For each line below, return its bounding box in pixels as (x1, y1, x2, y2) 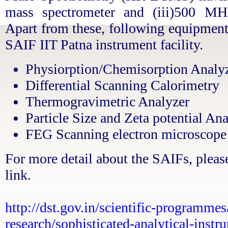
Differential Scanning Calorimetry (25, 77, 219, 93)
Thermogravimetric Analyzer (25, 94, 189, 109)
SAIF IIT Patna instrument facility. (5, 37, 203, 52)
